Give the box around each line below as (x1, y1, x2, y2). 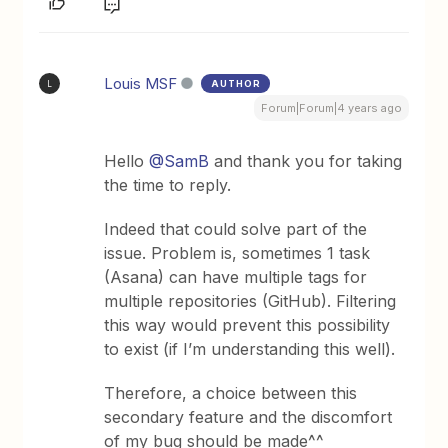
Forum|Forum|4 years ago (260, 101, 402, 115)
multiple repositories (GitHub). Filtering (104, 291, 397, 311)
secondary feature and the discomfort (104, 407, 393, 427)
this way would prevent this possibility (104, 315, 391, 335)
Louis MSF (104, 74, 178, 93)
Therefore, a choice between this (104, 383, 358, 403)
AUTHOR (211, 78, 262, 89)
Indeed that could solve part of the (104, 219, 368, 239)
